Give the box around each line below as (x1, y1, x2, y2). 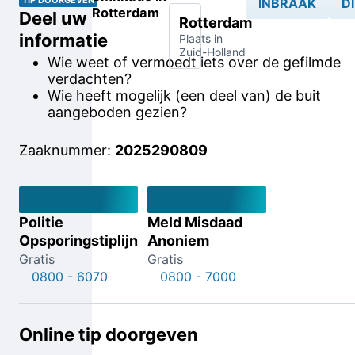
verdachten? (48, 71, 132, 87)
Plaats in (179, 32, 223, 45)
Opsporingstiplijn (19, 232, 138, 249)
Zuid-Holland (179, 45, 246, 59)
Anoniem (147, 232, 209, 249)
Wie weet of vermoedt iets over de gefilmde (48, 54, 341, 71)
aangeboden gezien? (48, 104, 187, 120)
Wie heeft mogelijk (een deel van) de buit (48, 87, 321, 104)
